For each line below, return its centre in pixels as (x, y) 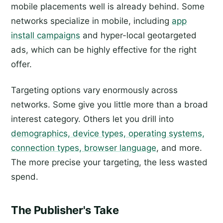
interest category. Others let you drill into (92, 119)
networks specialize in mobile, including (91, 21)
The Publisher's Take (65, 210)
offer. (21, 64)
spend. (25, 177)
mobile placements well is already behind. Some (108, 7)
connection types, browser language (84, 148)
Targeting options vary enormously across (94, 90)
